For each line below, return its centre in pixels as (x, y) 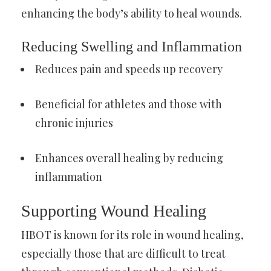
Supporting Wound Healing (114, 211)
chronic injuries (74, 122)
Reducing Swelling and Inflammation (132, 46)
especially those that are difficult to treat (123, 253)
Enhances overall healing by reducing (129, 158)
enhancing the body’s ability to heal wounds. (132, 13)
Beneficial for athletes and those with (129, 104)
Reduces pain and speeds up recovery (129, 69)
